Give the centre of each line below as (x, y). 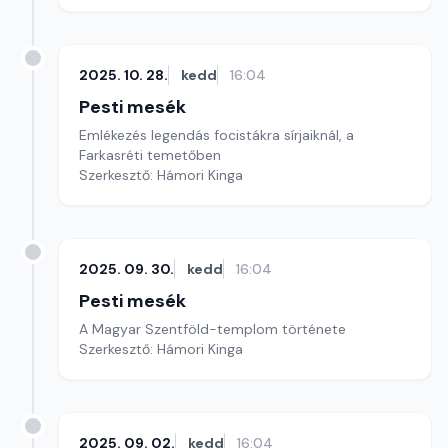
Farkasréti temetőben (150, 155)
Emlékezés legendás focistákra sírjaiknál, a (216, 135)
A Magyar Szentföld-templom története (212, 329)
